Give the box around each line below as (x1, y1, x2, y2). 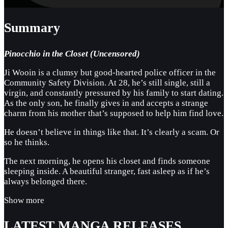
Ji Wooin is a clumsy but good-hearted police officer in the (4, 67, 216, 77)
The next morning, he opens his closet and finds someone (4, 156, 210, 166)
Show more (4, 195, 44, 205)
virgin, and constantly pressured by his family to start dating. (4, 88, 223, 98)
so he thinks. (4, 137, 49, 147)
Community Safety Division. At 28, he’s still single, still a (4, 77, 210, 88)
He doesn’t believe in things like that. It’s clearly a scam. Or (4, 127, 219, 137)
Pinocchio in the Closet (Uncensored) (4, 48, 140, 59)
